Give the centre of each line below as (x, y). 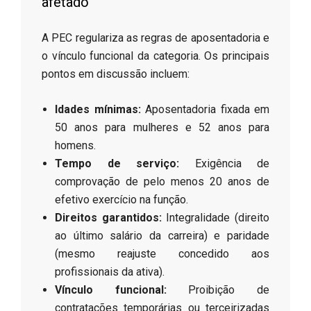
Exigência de (224, 163)
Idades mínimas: (98, 109)
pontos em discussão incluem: (116, 74)
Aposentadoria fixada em (205, 109)
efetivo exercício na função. (122, 199)
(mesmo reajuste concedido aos (162, 253)
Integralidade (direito (216, 217)
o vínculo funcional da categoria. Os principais (155, 56)
